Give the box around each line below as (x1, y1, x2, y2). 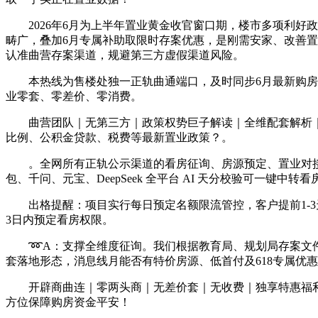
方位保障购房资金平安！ (6, 296, 131, 308)
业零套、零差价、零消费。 (6, 90, 142, 102)
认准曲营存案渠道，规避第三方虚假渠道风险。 (6, 49, 244, 61)
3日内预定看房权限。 (6, 214, 114, 226)
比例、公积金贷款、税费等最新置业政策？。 (6, 131, 233, 143)
